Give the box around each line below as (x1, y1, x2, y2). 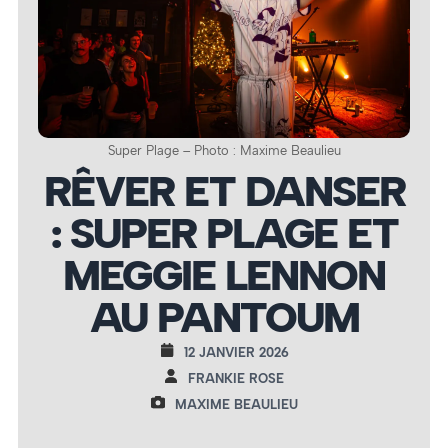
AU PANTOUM (89, 292, 359, 343)
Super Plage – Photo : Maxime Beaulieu (107, 143, 341, 158)
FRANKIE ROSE (188, 370, 284, 386)
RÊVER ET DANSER (43, 166, 405, 217)
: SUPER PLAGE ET (50, 208, 398, 259)
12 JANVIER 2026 (183, 344, 289, 360)
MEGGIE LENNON (63, 250, 385, 301)
